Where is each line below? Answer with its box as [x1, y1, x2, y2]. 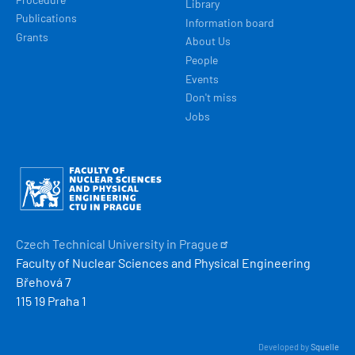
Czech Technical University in [16, 235, 179, 251]
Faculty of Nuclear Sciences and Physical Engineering [16, 254, 311, 270]
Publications [16, 11, 77, 25]
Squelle [311, 341, 339, 352]
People [185, 53, 218, 67]
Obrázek [16, 164, 61, 180]
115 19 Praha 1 [16, 292, 86, 308]
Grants [16, 29, 48, 44]
